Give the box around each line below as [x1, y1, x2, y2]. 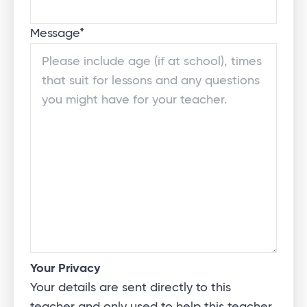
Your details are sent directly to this [30, 282, 231, 295]
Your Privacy [30, 262, 100, 275]
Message [30, 27, 79, 40]
